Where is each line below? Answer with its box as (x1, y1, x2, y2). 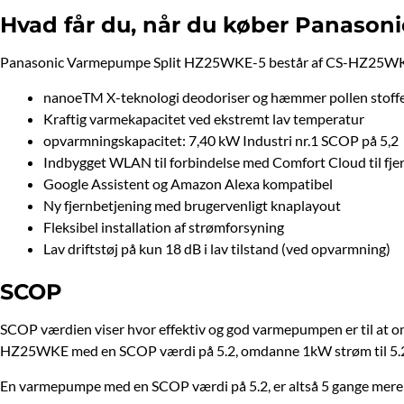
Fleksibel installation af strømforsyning (43, 217, 284, 235)
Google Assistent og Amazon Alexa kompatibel (43, 174, 333, 192)
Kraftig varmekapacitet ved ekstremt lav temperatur (43, 109, 364, 127)
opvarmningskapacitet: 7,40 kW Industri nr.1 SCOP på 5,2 (43, 131, 399, 149)
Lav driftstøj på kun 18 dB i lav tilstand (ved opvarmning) (43, 239, 390, 257)
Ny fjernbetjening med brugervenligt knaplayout (43, 196, 341, 214)
